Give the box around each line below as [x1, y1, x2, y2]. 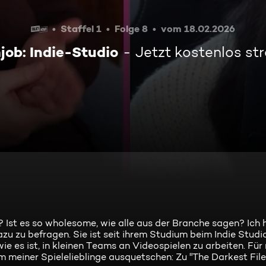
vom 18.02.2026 [161, 23, 236, 34]
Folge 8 [115, 23, 148, 34]
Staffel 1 [61, 23, 102, 34]
